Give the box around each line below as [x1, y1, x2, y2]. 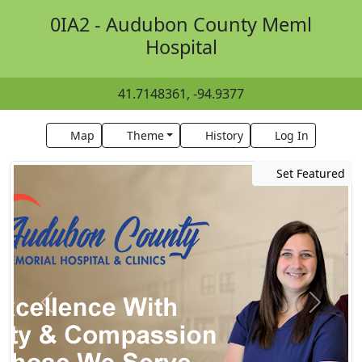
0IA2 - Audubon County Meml [50, 11, 312, 37]
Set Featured [273, 166, 345, 181]
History [204, 128, 243, 143]
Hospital [145, 34, 217, 60]
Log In [275, 128, 309, 143]
